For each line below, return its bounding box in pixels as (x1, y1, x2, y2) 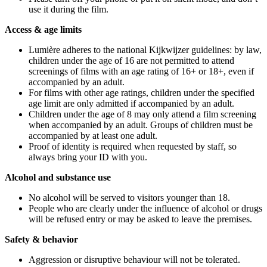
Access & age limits (5, 24, 82, 35)
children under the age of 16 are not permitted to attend (29, 55, 234, 66)
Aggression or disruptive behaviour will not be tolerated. (29, 254, 240, 265)
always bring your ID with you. (29, 152, 147, 163)
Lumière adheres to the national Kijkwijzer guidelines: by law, (29, 45, 262, 55)
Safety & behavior (5, 234, 78, 245)
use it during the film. (29, 4, 108, 15)
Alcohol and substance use (5, 172, 111, 183)
